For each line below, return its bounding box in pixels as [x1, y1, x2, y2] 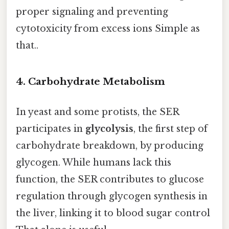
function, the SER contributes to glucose [16, 173, 204, 185]
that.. [16, 39, 38, 51]
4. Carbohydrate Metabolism [16, 75, 165, 87]
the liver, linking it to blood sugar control [16, 207, 210, 219]
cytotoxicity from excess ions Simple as [16, 22, 200, 34]
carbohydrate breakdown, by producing [16, 140, 203, 151]
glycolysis [85, 123, 133, 134]
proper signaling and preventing [16, 6, 168, 17]
